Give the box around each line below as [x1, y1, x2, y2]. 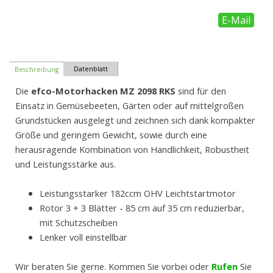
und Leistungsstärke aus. [15, 158, 116, 171]
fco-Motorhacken [37, 85, 118, 97]
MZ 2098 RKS [120, 85, 175, 97]
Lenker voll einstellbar [40, 231, 127, 244]
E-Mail [221, 13, 250, 27]
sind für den [175, 85, 226, 97]
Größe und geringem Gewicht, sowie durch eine [15, 129, 207, 141]
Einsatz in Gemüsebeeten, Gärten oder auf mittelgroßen [15, 99, 244, 112]
